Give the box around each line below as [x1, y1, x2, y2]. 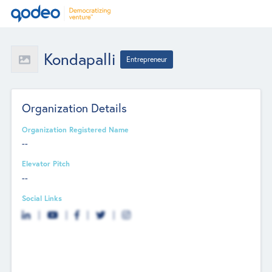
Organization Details [22, 100, 127, 115]
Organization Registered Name [22, 124, 129, 134]
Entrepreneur [126, 54, 168, 64]
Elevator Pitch [22, 158, 70, 169]
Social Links [22, 192, 63, 203]
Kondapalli [43, 49, 115, 69]
